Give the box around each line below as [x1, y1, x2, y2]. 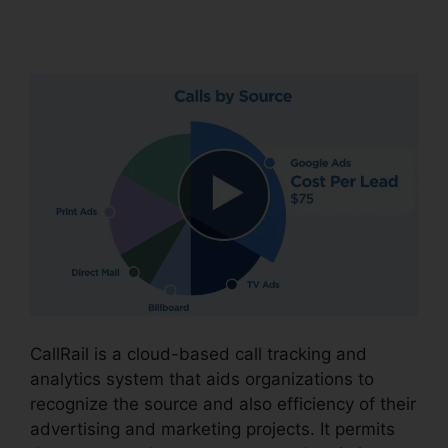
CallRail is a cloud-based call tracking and [30, 343, 367, 364]
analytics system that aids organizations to [30, 368, 374, 389]
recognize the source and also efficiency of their [30, 393, 416, 414]
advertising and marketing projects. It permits [30, 418, 395, 439]
